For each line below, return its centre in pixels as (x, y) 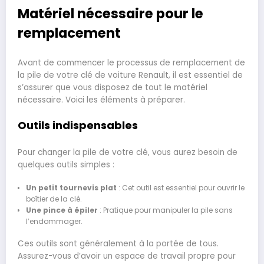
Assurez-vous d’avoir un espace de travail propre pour (127, 256)
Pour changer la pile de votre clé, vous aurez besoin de (128, 153)
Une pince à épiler (62, 210)
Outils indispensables (78, 125)
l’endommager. (54, 222)
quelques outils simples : (66, 165)
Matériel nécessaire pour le (110, 14)
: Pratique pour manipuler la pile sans (165, 210)
